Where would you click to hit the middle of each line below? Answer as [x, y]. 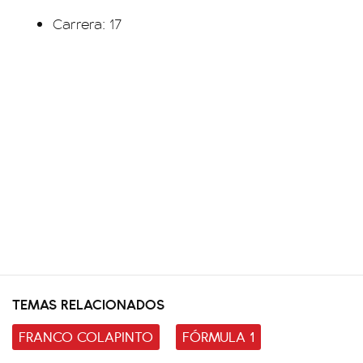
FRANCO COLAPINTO [86, 336]
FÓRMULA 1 [218, 336]
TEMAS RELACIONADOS [88, 303]
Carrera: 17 [87, 23]
